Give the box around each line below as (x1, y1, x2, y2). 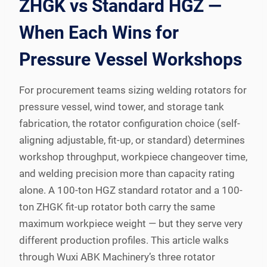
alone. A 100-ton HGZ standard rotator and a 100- (19, 184, 243, 196)
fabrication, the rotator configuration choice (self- (19, 117, 240, 129)
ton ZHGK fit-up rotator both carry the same (19, 200, 215, 213)
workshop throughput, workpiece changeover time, (19, 150, 247, 163)
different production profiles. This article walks (19, 234, 229, 246)
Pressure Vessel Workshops (19, 48, 242, 70)
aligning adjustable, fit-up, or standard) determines (19, 133, 245, 146)
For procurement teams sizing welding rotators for (19, 83, 247, 96)
